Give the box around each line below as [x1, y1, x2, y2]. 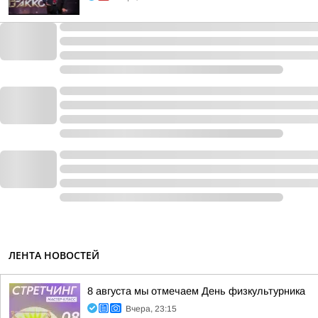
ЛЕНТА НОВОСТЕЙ [9, 248, 99, 262]
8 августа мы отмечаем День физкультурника [87, 285, 305, 297]
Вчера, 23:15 [126, 304, 177, 314]
